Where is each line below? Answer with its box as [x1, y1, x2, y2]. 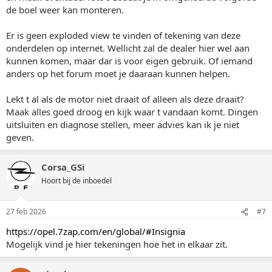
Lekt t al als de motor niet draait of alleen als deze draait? [6, 92, 244, 105]
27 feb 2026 [6, 206, 46, 217]
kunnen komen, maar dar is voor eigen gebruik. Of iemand [6, 54, 253, 67]
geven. [6, 131, 34, 143]
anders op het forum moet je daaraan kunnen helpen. [6, 67, 230, 80]
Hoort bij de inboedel [41, 175, 112, 186]
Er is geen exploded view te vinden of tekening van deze [6, 29, 240, 41]
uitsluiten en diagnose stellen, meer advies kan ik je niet [6, 118, 239, 131]
